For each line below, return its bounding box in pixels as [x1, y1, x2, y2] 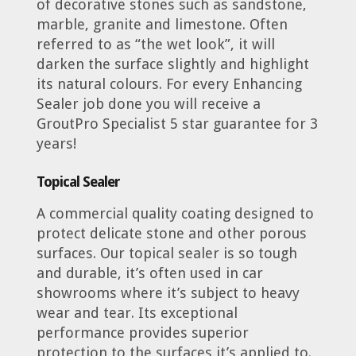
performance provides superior [36, 324, 249, 342]
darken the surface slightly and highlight [36, 55, 309, 72]
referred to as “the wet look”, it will [36, 35, 275, 52]
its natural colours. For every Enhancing [36, 75, 302, 92]
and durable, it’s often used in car [36, 265, 263, 282]
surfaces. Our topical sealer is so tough [36, 245, 297, 262]
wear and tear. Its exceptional [36, 304, 238, 322]
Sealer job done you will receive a [36, 95, 261, 112]
